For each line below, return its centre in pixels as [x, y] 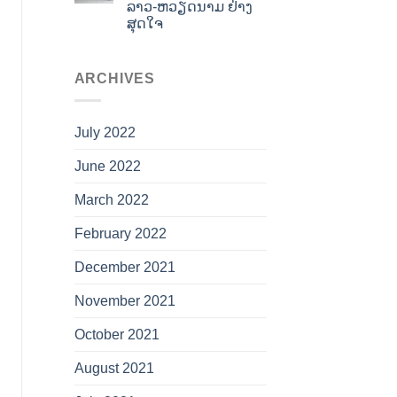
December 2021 [125, 267]
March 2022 [111, 199]
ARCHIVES [114, 79]
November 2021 [125, 300]
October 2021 [117, 334]
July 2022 [105, 132]
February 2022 [120, 233]
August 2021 [114, 368]
